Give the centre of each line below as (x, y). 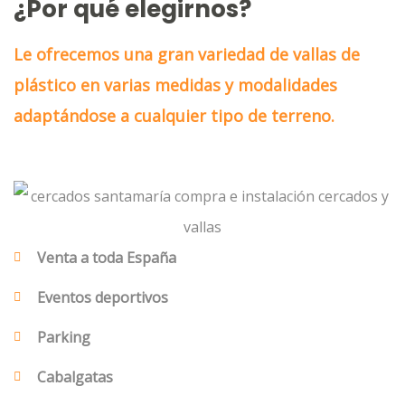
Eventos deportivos (102, 297)
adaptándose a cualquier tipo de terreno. (174, 116)
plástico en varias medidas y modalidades (175, 85)
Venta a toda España (106, 258)
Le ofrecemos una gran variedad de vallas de (187, 54)
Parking (63, 337)
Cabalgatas (75, 377)
